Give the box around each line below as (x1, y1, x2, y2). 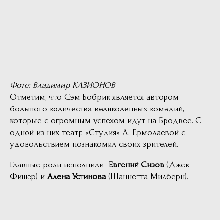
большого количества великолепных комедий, (10, 104, 184, 114)
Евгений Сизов (109, 160, 164, 170)
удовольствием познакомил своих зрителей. (10, 139, 178, 149)
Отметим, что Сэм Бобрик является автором (10, 92, 179, 102)
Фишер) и (10, 172, 47, 182)
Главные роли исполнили (10, 160, 109, 170)
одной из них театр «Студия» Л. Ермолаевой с (10, 128, 185, 137)
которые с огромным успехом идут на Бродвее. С (10, 116, 201, 126)
